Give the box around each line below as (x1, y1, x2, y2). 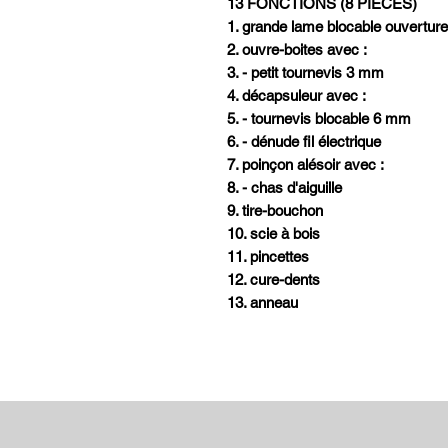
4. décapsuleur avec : (227, 87, 366, 105)
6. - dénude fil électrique (227, 133, 381, 151)
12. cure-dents (227, 271, 320, 289)
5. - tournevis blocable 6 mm (227, 110, 411, 128)
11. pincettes (227, 248, 309, 266)
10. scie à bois (227, 225, 320, 243)
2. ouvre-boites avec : (227, 41, 367, 59)
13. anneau (227, 294, 298, 312)
